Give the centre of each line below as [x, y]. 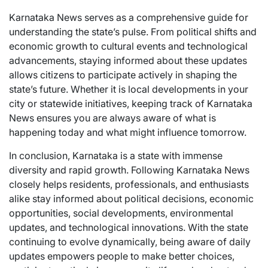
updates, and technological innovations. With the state [129, 228]
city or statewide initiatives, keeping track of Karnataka [131, 104]
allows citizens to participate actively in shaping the [123, 75]
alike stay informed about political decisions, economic [131, 199]
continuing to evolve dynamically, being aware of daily [130, 242]
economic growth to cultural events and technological [128, 46]
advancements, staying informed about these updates [128, 61]
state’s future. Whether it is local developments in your [129, 89]
